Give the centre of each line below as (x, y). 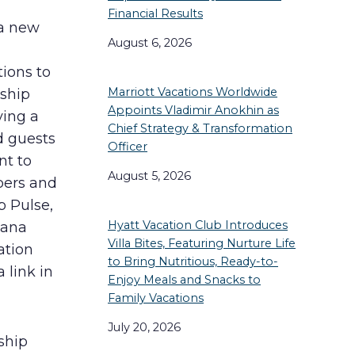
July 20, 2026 (144, 327)
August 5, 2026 (149, 176)
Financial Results (155, 13)
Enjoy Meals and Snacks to (184, 279)
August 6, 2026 (150, 43)
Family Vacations (156, 298)
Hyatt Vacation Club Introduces (198, 225)
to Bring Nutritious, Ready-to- (193, 261)
